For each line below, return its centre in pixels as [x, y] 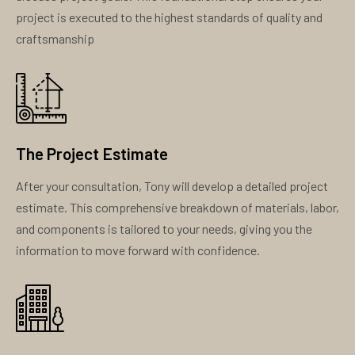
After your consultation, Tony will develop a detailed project [172, 186]
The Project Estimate [92, 154]
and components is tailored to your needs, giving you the [164, 229]
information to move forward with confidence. [138, 250]
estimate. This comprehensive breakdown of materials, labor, [177, 208]
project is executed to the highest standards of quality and [169, 17]
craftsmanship [55, 39]
